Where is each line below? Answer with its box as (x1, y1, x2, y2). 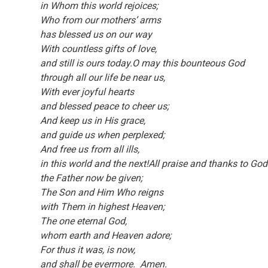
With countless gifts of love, (40, 43, 157, 54)
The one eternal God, (40, 215, 130, 227)
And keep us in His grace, (40, 115, 146, 126)
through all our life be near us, (40, 72, 166, 83)
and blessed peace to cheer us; (40, 100, 169, 112)
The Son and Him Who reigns (40, 187, 166, 198)
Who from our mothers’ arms (40, 14, 164, 26)
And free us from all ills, (40, 144, 142, 155)
